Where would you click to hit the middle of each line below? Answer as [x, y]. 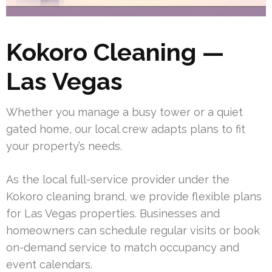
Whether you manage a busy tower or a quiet [124, 112]
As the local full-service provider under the [118, 180]
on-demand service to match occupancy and [123, 248]
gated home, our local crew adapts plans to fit [126, 129]
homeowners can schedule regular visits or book [133, 231]
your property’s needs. [64, 146]
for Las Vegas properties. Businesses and [113, 214]
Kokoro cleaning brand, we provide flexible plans [134, 197]
